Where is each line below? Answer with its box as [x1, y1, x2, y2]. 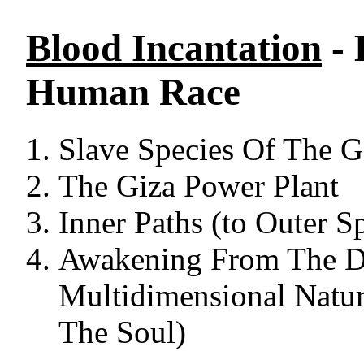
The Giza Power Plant [58, 168, 339, 204]
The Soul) [58, 314, 186, 350]
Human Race [26, 71, 240, 113]
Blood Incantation [26, 27, 322, 69]
